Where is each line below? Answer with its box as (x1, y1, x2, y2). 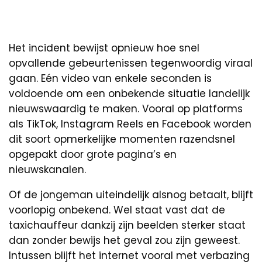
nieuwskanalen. (9, 162, 86, 177)
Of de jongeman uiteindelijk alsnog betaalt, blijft (9, 187, 253, 202)
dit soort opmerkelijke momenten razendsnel (9, 132, 235, 146)
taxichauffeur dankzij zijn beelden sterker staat (9, 218, 246, 232)
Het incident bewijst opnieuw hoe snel (9, 40, 199, 55)
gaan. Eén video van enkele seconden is (9, 71, 212, 85)
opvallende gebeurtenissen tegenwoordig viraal (9, 56, 253, 70)
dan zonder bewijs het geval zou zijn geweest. (9, 233, 240, 247)
